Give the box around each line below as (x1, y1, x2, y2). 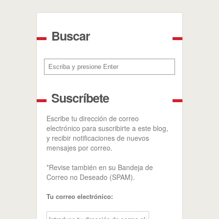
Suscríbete (51, 89, 109, 107)
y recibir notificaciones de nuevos (46, 133, 149, 143)
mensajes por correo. (46, 143, 112, 153)
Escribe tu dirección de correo (46, 113, 139, 123)
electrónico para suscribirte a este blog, (46, 123, 168, 133)
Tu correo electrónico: (46, 192, 113, 201)
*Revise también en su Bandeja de (46, 162, 153, 172)
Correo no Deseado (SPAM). (46, 172, 135, 182)
